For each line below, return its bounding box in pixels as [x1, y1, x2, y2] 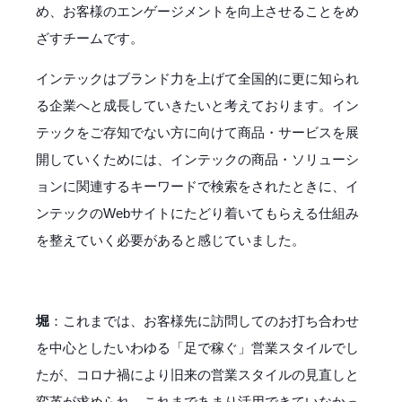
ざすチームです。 [36, 30, 144, 46]
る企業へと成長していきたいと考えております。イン [36, 97, 359, 113]
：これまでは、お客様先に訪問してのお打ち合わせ [49, 312, 359, 328]
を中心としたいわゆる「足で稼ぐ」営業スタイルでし [36, 339, 359, 355]
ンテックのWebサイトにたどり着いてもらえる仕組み [36, 205, 359, 221]
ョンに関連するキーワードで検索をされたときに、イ [36, 178, 359, 194]
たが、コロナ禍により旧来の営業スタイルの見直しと [36, 366, 359, 382]
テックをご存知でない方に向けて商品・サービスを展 [36, 124, 359, 140]
